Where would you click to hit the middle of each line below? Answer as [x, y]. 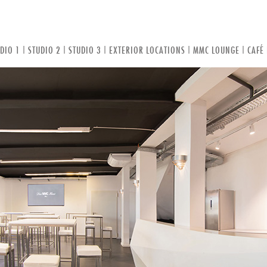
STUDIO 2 [44, 50]
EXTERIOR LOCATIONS [147, 50]
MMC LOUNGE [216, 50]
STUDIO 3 [85, 50]
